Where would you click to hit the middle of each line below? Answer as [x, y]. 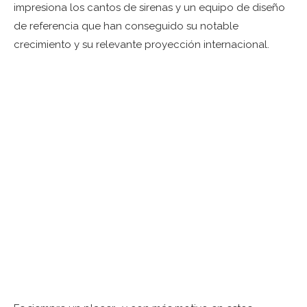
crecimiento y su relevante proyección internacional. [142, 45]
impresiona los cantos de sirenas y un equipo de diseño [149, 8]
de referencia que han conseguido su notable [126, 26]
